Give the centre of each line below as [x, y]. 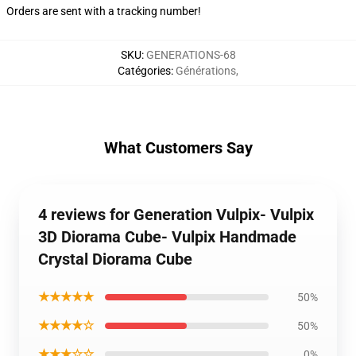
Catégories [144, 71]
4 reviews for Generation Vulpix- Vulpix [176, 215]
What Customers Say [178, 148]
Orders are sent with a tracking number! [104, 12]
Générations [206, 71]
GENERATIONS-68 [191, 55]
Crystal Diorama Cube [115, 259]
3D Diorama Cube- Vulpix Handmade [167, 237]
